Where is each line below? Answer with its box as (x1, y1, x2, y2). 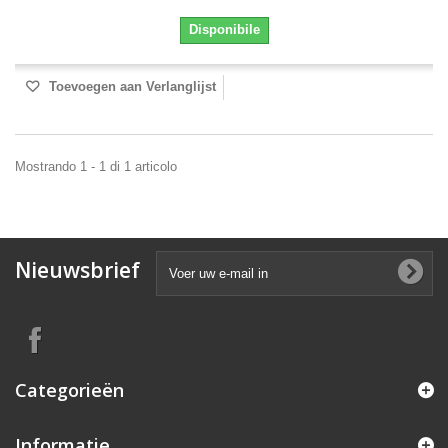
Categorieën (15, 378, 124, 402)
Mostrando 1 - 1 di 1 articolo (15, 159, 177, 174)
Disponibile (188, 22, 260, 37)
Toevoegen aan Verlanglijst (44, 79, 216, 94)
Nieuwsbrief (15, 256, 140, 284)
